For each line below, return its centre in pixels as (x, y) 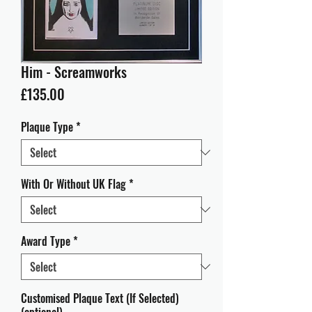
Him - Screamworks (74, 72)
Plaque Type (47, 127)
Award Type (46, 241)
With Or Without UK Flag (73, 184)
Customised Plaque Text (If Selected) (100, 298)
